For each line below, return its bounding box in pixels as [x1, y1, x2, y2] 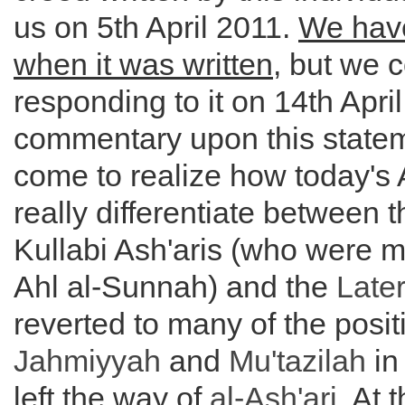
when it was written [14, 47, 273, 81]
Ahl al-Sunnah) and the [14, 269, 336, 304]
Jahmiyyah [14, 344, 161, 378]
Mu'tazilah [229, 344, 366, 378]
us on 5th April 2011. [14, 10, 298, 44]
